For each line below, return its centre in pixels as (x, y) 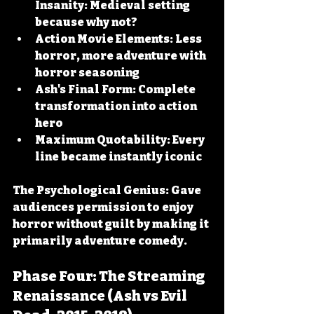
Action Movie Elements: (104, 39)
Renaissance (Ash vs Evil (101, 296)
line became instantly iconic (118, 157)
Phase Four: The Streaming (110, 276)
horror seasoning (87, 73)
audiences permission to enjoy (104, 207)
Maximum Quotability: (103, 140)
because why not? (86, 22)
